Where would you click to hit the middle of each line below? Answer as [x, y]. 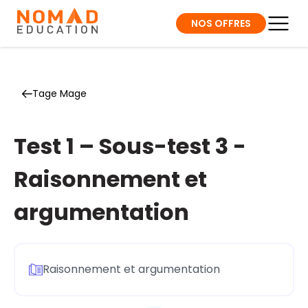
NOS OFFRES [221, 23]
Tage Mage [59, 93]
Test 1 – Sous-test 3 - [130, 146]
